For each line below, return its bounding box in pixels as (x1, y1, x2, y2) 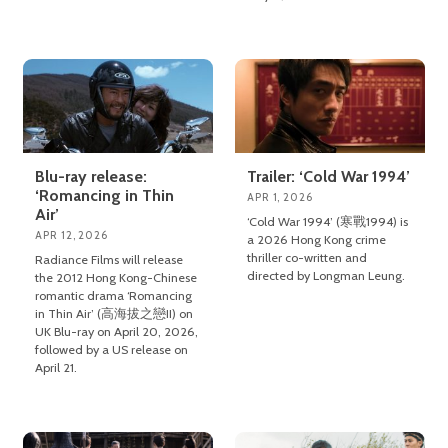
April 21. (35, 360, 78, 376)
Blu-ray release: (35, 167, 148, 187)
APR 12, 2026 (35, 228, 108, 243)
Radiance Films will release (35, 252, 184, 268)
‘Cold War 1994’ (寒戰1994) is (247, 214, 409, 230)
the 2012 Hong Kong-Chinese (35, 270, 198, 286)
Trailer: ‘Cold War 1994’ (247, 167, 411, 187)
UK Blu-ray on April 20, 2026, (35, 324, 199, 340)
